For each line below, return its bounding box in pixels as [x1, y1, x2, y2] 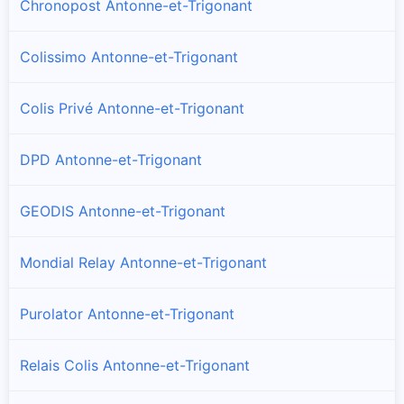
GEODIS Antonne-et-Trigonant [20, 201, 225, 220]
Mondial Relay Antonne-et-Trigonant [20, 252, 267, 271]
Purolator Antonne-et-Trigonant [20, 304, 234, 323]
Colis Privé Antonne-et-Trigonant [20, 98, 244, 117]
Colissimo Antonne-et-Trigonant [20, 47, 238, 66]
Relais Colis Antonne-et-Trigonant [20, 355, 250, 374]
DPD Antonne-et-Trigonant [20, 150, 202, 169]
